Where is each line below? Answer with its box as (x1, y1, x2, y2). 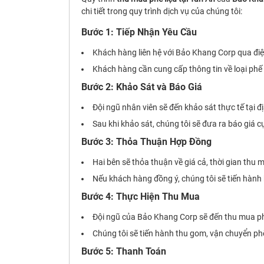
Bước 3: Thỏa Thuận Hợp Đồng (81, 136, 212, 148)
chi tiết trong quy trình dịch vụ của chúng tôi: (81, 6, 242, 16)
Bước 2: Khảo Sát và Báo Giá (81, 81, 202, 93)
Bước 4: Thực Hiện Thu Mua (81, 191, 200, 203)
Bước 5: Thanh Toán (81, 246, 166, 258)
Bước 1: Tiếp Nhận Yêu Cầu (81, 27, 197, 38)
